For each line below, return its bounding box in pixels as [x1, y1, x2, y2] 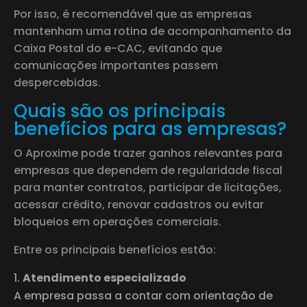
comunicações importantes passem [14, 57, 218, 73]
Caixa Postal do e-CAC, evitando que [14, 40, 222, 56]
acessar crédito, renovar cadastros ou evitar [14, 196, 264, 212]
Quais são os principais [14, 98, 225, 123]
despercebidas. [14, 74, 101, 90]
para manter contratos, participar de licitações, [14, 179, 282, 195]
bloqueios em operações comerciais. [14, 213, 221, 230]
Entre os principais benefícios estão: [14, 241, 216, 258]
